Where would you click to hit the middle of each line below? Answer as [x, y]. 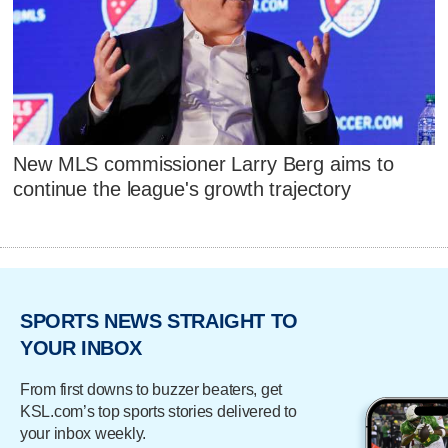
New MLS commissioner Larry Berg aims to [203, 164]
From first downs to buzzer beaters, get [151, 389]
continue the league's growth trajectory [182, 189]
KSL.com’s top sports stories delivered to [158, 411]
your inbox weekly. [83, 433]
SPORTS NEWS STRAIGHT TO [159, 321]
